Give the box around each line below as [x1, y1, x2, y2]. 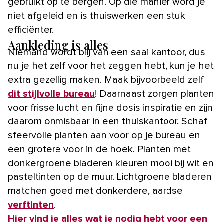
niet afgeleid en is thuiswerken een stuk [8, 10, 185, 21]
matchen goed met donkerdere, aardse [8, 185, 183, 196]
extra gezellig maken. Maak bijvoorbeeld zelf [8, 74, 204, 85]
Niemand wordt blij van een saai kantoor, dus [8, 47, 205, 57]
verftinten [8, 199, 54, 210]
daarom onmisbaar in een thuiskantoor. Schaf [8, 116, 207, 126]
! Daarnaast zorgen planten [95, 88, 214, 99]
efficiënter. [8, 24, 54, 35]
